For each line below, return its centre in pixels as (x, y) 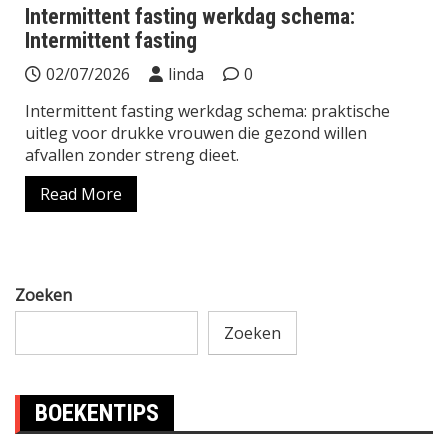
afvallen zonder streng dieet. (132, 154)
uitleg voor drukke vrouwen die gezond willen (196, 132)
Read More (81, 193)
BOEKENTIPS (97, 412)
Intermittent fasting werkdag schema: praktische (207, 110)
